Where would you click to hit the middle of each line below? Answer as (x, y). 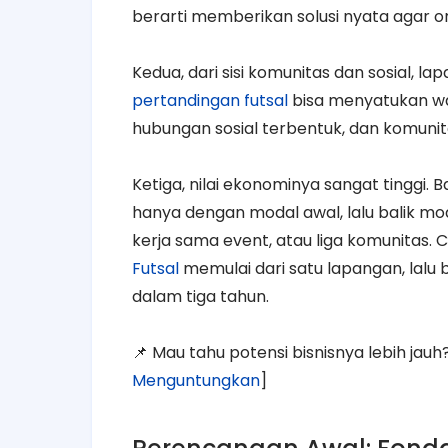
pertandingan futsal (210, 101)
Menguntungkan (196, 381)
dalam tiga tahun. (200, 297)
